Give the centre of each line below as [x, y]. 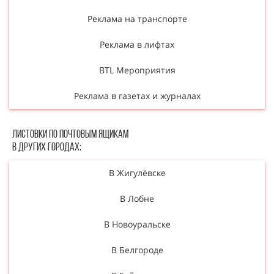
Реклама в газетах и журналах [137, 95]
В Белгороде [137, 250]
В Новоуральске [137, 224]
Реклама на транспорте [137, 18]
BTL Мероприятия [137, 70]
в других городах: [47, 147]
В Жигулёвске [137, 172]
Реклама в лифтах [137, 44]
